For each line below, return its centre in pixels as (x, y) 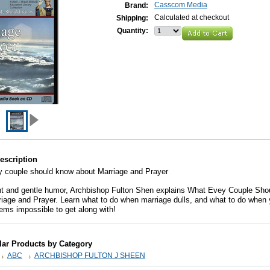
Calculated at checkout (192, 17)
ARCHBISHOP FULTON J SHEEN (90, 256)
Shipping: (132, 18)
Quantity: (133, 31)
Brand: (137, 5)
